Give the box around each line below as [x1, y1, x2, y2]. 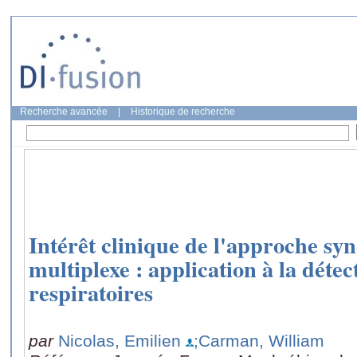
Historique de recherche [131, 106, 235, 117]
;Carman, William [194, 331, 324, 350]
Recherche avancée [20, 106, 108, 117]
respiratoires [29, 276, 153, 310]
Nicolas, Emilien [58, 331, 181, 350]
